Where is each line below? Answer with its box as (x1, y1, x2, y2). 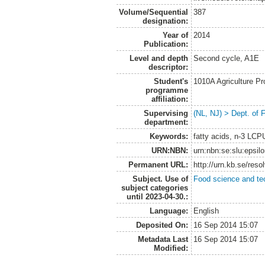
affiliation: (151, 94, 188, 104)
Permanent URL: (128, 160, 188, 169)
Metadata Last (137, 234, 188, 244)
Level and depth (129, 53, 188, 63)
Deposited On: (135, 220, 188, 230)
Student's (153, 76, 188, 86)
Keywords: (149, 131, 188, 141)
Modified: (153, 243, 188, 253)
